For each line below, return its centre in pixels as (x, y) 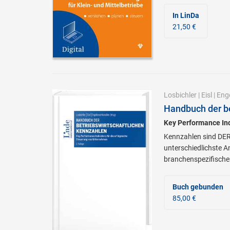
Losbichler (180, 95)
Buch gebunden (198, 187)
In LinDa (186, 16)
